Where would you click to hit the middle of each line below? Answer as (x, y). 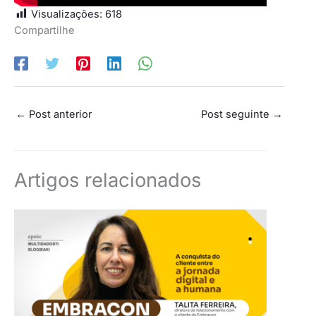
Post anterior (59, 115)
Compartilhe (44, 30)
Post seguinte (237, 115)
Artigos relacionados (108, 180)
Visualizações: (67, 14)
